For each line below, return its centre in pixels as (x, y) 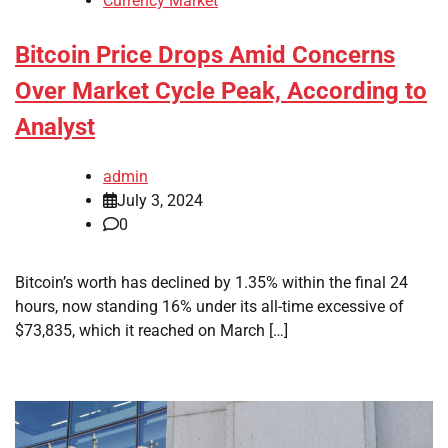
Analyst (55, 127)
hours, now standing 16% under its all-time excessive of (209, 306)
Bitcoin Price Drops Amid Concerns (205, 55)
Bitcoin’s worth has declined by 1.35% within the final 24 (211, 282)
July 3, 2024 (160, 200)
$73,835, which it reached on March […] (151, 330)
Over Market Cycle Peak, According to (221, 91)
